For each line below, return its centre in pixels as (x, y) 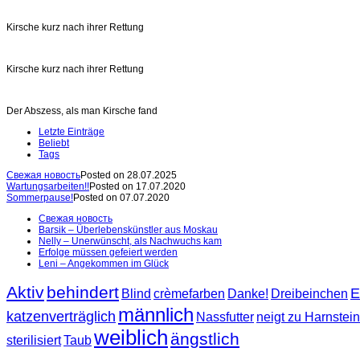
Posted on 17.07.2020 (137, 186)
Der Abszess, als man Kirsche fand (82, 110)
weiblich (131, 337)
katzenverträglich (61, 316)
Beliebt (54, 143)
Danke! (248, 293)
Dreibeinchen (309, 293)
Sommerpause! (40, 197)
